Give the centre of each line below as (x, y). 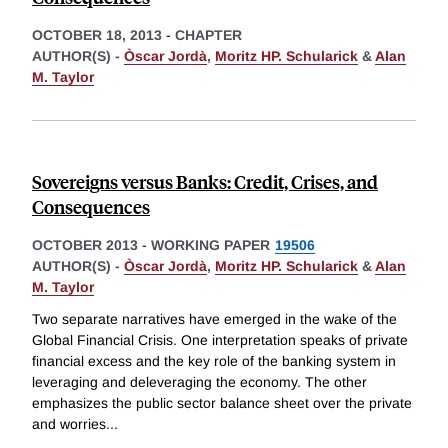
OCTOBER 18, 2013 (97, 35)
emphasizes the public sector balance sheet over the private (222, 402)
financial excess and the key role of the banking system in (214, 360)
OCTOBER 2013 (85, 245)
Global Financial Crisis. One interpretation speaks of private (220, 339)
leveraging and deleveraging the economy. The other (199, 381)
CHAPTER (208, 35)
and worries (69, 423)
